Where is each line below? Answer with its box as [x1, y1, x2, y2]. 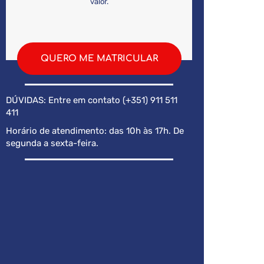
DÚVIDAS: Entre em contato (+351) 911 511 [6, 95, 178, 106]
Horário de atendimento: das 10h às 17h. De [6, 126, 184, 137]
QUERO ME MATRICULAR [40, 54, 158, 64]
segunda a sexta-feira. [6, 138, 99, 149]
